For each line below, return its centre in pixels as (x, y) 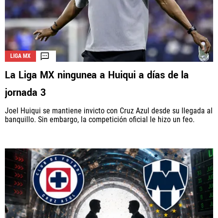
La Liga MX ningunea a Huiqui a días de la (97, 75)
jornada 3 (25, 93)
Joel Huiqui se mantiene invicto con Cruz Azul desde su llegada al (109, 111)
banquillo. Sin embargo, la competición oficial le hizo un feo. (100, 120)
